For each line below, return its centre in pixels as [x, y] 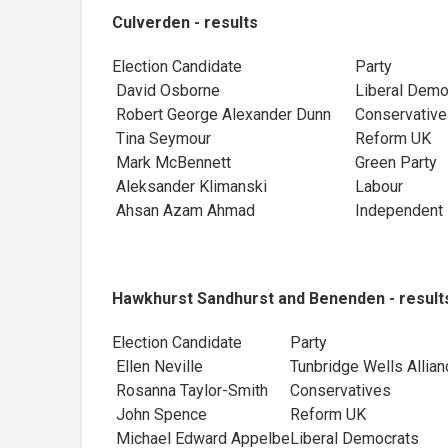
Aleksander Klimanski [189, 186]
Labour [379, 186]
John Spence [159, 414]
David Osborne [166, 90]
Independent [399, 210]
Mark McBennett [171, 162]
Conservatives [340, 390]
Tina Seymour [161, 138]
